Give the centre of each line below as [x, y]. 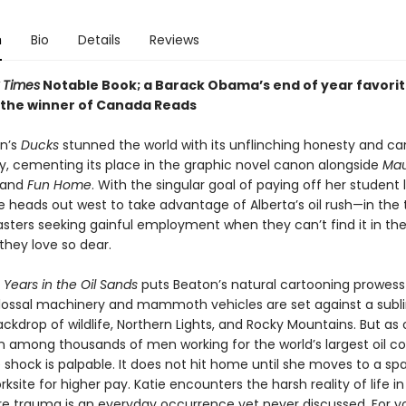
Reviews [174, 40]
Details [99, 40]
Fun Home [59, 185]
